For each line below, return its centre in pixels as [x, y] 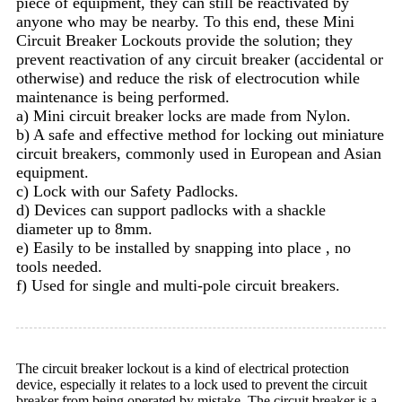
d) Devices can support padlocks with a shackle [171, 210]
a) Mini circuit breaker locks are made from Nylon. [184, 116]
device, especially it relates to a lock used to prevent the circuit [192, 385]
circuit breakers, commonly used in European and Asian [199, 154]
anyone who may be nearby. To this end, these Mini [185, 22]
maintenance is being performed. [123, 97]
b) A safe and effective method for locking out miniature [200, 135]
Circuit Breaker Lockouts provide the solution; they [184, 41]
